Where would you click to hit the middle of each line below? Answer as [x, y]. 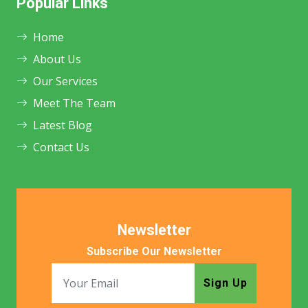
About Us [57, 59]
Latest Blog [63, 125]
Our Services [65, 81]
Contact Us [61, 147]
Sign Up [225, 283]
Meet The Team [74, 103]
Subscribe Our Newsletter [154, 251]
